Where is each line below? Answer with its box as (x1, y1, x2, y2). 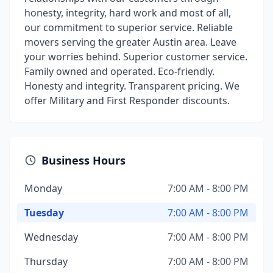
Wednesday (24, 230, 78, 244)
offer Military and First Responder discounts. (24, 94, 230, 107)
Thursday (24, 255, 68, 268)
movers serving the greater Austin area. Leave (24, 35, 236, 49)
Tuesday (24, 206, 64, 219)
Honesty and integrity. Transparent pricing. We (24, 79, 239, 93)
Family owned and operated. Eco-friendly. (24, 65, 214, 78)
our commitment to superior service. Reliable (24, 21, 233, 34)
